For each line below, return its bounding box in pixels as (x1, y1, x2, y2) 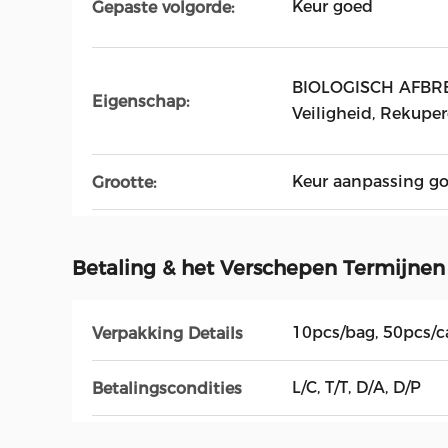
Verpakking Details (92, 323, 243, 343)
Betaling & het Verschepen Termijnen (72, 256, 445, 280)
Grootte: (92, 172, 156, 192)
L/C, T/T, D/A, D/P (292, 378, 421, 397)
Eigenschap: (92, 91, 189, 111)
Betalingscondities (92, 378, 242, 398)
